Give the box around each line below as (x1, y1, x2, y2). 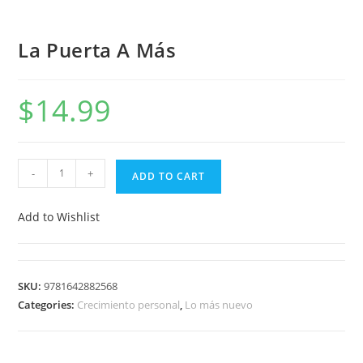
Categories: (18, 297, 78, 312)
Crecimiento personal (77, 297, 181, 312)
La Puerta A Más (18, 36, 177, 63)
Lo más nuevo (185, 297, 254, 312)
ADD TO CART (132, 169, 206, 183)
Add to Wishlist (18, 208, 100, 224)
